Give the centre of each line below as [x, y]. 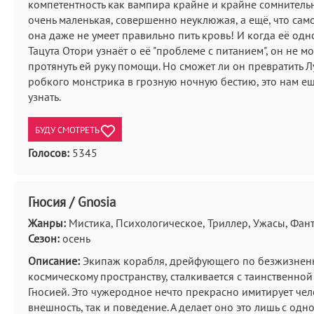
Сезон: [44, 238]
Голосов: [49, 153]
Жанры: [47, 223]
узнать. [45, 97]
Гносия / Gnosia [72, 202]
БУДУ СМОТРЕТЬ [68, 130]
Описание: [54, 261]
